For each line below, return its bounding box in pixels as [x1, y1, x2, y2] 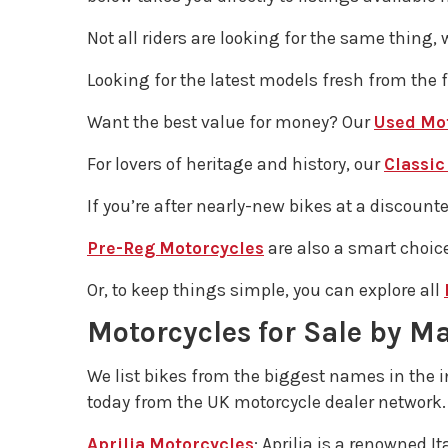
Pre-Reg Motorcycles [87, 238, 264, 258]
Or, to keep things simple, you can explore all [87, 280, 444, 300]
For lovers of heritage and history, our [87, 154, 384, 174]
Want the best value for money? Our [87, 112, 374, 132]
